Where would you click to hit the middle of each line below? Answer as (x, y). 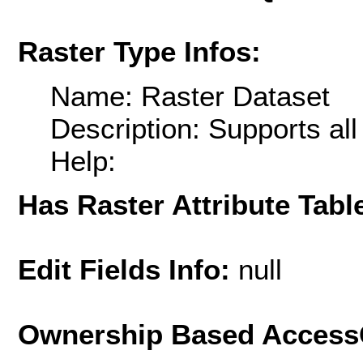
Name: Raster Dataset (190, 96)
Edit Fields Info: (128, 269)
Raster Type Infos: (139, 52)
